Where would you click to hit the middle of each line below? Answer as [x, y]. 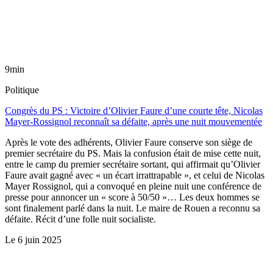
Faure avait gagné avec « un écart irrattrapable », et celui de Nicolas [135, 175]
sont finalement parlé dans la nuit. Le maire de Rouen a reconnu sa [133, 208]
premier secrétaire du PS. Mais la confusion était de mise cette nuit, [133, 154]
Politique [22, 90]
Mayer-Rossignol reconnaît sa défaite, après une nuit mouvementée [133, 122]
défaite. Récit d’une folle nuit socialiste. [80, 219]
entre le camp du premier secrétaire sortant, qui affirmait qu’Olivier [133, 165]
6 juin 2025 [40, 240]
